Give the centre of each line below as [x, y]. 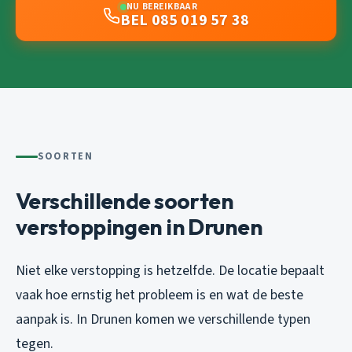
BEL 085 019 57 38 [185, 21]
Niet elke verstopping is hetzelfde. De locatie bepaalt [170, 270]
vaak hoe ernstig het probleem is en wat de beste [159, 295]
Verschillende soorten [125, 200]
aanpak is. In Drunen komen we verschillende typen [163, 319]
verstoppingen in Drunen [139, 226]
